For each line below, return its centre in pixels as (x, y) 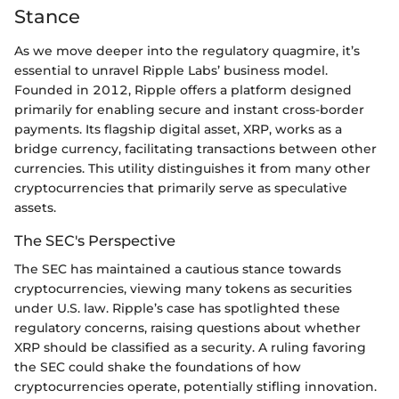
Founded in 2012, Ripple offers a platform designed (183, 90)
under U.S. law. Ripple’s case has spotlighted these (177, 309)
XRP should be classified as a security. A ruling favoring (190, 348)
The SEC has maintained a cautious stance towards (178, 269)
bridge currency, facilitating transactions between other (195, 148)
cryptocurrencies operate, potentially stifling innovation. (195, 387)
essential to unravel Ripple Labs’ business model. (171, 70)
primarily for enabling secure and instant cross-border (189, 109)
